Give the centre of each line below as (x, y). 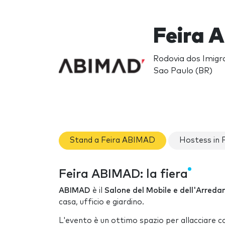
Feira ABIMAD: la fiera (123, 174)
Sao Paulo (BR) (183, 71)
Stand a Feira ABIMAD (113, 141)
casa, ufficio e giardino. (101, 202)
